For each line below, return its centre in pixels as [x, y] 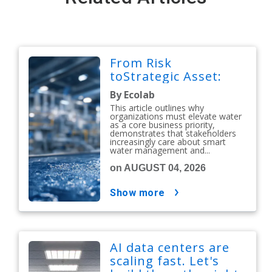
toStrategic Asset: [168, 76]
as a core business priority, [163, 125]
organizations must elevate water [176, 116]
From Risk [141, 63]
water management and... [160, 150]
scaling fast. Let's [165, 261]
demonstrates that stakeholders [173, 133]
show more [141, 193]
